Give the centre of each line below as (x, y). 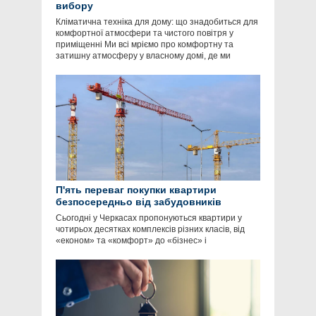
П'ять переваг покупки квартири (136, 190)
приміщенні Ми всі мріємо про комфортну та (145, 45)
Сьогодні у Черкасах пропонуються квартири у (149, 218)
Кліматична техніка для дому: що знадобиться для (157, 22)
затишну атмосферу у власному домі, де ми (143, 56)
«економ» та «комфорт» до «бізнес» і (131, 241)
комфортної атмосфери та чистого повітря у (145, 34)
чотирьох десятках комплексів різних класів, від (150, 230)
